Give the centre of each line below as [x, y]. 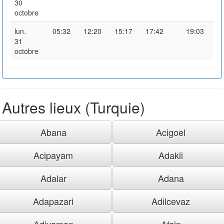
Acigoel [171, 132]
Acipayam [53, 155]
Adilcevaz [171, 201]
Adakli [171, 155]
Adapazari [53, 201]
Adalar [53, 178]
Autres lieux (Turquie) [73, 107]
